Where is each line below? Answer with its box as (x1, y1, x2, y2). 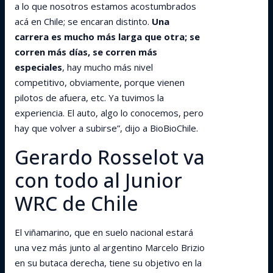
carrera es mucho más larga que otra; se (15, 30, 200, 43)
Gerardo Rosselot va (15, 144, 205, 170)
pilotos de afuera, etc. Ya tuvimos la (15, 91, 164, 104)
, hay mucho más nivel (62, 61, 153, 73)
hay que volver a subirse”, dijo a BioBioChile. (15, 122, 198, 134)
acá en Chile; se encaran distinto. (15, 15, 152, 27)
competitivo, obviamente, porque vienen (15, 76, 185, 88)
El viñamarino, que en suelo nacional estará (15, 226, 193, 238)
